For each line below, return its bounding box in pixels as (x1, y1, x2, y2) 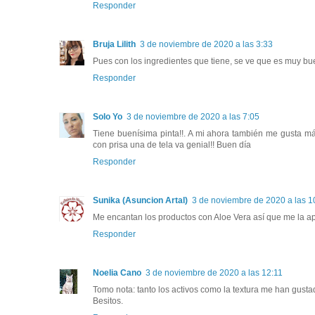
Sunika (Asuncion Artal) (93, 195, 188, 205)
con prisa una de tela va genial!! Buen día (93, 139, 251, 150)
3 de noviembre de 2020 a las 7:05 (127, 111, 259, 122)
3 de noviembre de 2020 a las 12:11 (146, 267, 283, 278)
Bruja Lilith (93, 39, 136, 49)
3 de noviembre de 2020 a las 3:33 (140, 39, 273, 49)
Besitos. (93, 295, 123, 306)
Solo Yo (93, 111, 122, 122)
